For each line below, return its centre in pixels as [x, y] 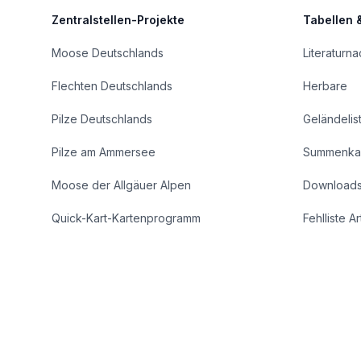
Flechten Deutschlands [112, 86]
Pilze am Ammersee [104, 152]
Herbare [325, 86]
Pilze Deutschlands [102, 119]
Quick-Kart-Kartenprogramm [126, 218]
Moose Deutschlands [108, 53]
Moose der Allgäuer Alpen [121, 185]
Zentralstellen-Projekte [118, 20]
